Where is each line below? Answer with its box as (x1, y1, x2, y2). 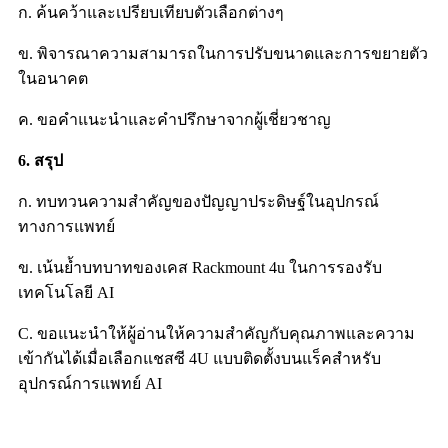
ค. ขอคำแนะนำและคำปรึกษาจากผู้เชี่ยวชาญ (18, 111, 331, 129)
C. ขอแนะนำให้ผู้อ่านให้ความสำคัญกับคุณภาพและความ (18, 325, 415, 343)
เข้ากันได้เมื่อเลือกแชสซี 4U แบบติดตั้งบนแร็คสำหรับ (18, 350, 381, 368)
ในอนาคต (18, 70, 88, 88)
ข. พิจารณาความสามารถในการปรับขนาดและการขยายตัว (18, 45, 428, 63)
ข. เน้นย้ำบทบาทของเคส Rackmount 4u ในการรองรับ (18, 259, 382, 277)
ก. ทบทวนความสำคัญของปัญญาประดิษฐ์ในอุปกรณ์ (18, 193, 379, 211)
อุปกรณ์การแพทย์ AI (18, 375, 162, 393)
